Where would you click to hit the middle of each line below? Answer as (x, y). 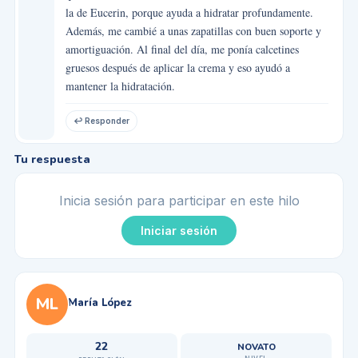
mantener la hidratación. (120, 86)
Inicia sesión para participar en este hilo (179, 200)
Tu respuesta (52, 159)
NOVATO (256, 347)
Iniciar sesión (179, 230)
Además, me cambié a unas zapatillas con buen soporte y (193, 30)
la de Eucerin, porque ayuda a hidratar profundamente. (189, 12)
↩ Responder (101, 121)
